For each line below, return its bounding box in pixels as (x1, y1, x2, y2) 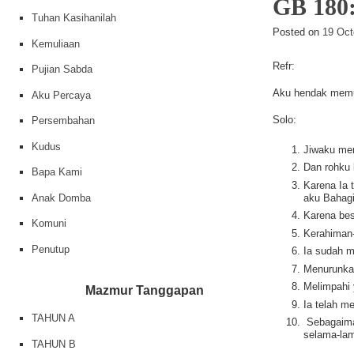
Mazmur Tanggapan (85, 283, 205, 297)
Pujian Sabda (32, 63, 92, 75)
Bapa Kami (32, 166, 82, 178)
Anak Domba (32, 191, 91, 204)
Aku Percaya (32, 88, 91, 101)
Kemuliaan (32, 37, 80, 50)
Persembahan (32, 115, 95, 126)
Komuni (32, 217, 66, 229)
